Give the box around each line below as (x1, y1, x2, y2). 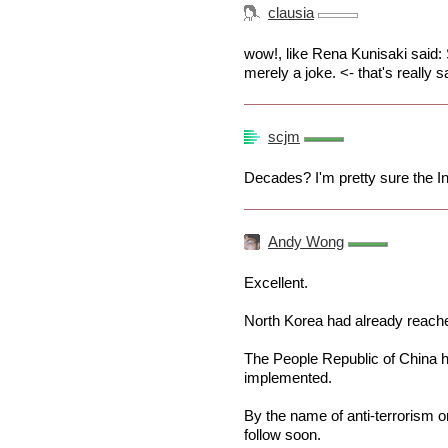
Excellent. (244, 274, 308, 292)
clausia (268, 4, 314, 22)
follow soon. (244, 426, 321, 444)
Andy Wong (268, 233, 344, 251)
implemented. (244, 369, 332, 387)
